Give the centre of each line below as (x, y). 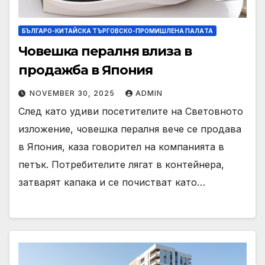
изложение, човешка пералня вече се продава (130, 129)
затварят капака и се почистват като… (112, 182)
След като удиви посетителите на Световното (131, 111)
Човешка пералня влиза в (105, 51)
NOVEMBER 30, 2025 (73, 93)
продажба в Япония (86, 70)
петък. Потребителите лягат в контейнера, (121, 164)
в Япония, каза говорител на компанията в (121, 146)
